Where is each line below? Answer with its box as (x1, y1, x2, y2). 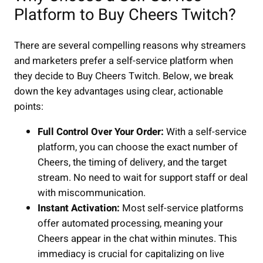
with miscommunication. (38, 185, 146, 200)
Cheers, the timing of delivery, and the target (38, 154, 227, 170)
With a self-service (164, 124, 247, 139)
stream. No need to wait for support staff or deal (38, 170, 248, 185)
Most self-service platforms (120, 200, 244, 215)
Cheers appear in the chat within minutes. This (38, 231, 237, 246)
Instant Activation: (38, 200, 120, 215)
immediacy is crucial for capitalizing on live (38, 246, 224, 261)
